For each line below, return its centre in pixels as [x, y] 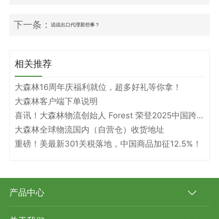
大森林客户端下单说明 [56, 101]
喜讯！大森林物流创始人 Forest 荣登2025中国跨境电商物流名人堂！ [200, 116]
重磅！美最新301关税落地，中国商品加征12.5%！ [108, 144]
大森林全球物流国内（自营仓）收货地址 [89, 130]
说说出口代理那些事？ [76, 24]
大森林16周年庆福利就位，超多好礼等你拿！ [98, 87]
